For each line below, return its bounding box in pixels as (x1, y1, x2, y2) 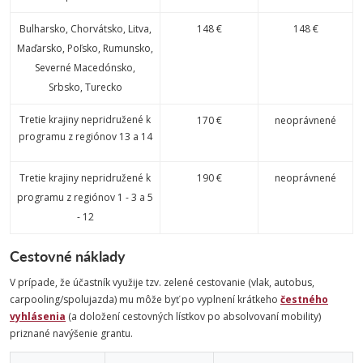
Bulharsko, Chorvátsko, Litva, (19, 22, 152, 36)
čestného (280, 293, 328, 306)
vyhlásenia (10, 310, 66, 323)
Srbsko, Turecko (48, 80, 122, 94)
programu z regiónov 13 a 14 (18, 130, 152, 143)
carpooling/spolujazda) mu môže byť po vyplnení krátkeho (10, 293, 280, 306)
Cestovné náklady (10, 246, 126, 266)
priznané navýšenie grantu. (10, 327, 133, 340)
